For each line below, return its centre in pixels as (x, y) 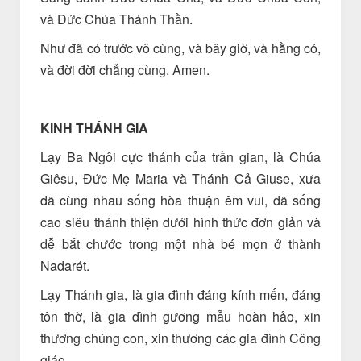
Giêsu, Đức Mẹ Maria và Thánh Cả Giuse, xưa (180, 178)
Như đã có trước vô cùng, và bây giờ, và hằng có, (180, 48)
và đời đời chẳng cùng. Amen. (125, 70)
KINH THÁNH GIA (94, 128)
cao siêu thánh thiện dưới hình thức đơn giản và (180, 222)
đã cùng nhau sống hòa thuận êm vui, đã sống (180, 200)
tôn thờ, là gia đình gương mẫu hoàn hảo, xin (180, 316)
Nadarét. (65, 266)
